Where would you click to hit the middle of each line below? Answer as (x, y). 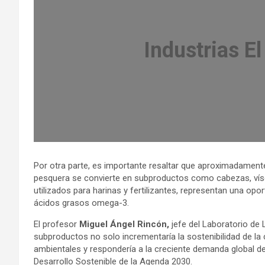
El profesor (56, 224)
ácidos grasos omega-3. (81, 203)
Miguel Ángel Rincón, (125, 224)
